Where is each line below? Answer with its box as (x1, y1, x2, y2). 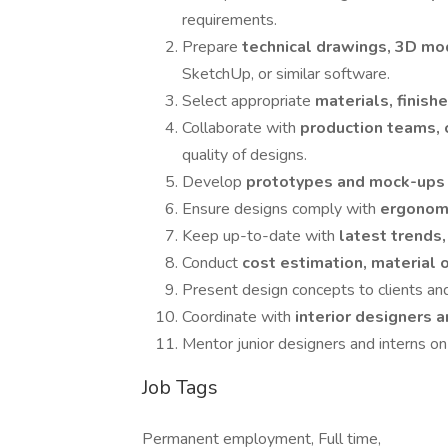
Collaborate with (182, 117, 300, 139)
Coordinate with (182, 306, 295, 328)
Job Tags (142, 374, 218, 401)
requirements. (182, 9, 277, 31)
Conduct (182, 252, 242, 274)
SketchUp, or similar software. (182, 63, 390, 85)
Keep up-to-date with (182, 225, 339, 247)
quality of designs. (182, 144, 307, 166)
